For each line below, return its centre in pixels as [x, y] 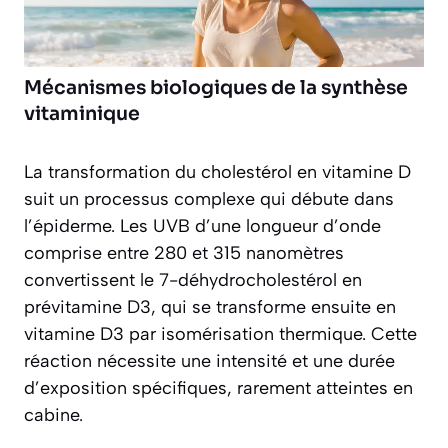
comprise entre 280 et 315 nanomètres [184, 253]
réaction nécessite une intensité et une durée [209, 361]
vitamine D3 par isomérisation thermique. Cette [220, 334]
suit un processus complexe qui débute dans [209, 199]
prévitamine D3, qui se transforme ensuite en [210, 307]
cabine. [53, 415]
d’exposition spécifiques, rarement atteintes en [218, 388]
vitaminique [82, 114]
